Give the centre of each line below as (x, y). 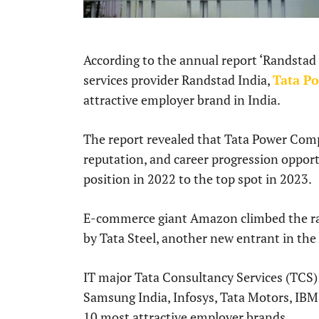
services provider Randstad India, (178, 80)
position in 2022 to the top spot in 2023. (198, 179)
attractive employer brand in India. (182, 100)
